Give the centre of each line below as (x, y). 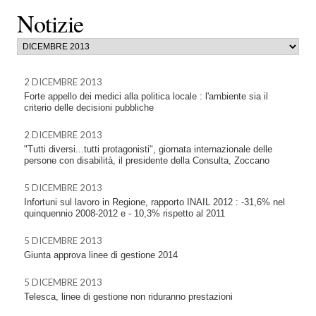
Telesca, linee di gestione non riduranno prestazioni (128, 297)
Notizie (50, 23)
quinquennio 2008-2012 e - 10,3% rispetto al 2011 (124, 213)
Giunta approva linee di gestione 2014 (101, 255)
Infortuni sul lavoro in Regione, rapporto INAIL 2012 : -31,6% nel (154, 202)
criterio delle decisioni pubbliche (89, 108)
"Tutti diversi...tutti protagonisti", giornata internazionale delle (148, 149)
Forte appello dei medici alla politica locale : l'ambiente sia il (146, 96)
